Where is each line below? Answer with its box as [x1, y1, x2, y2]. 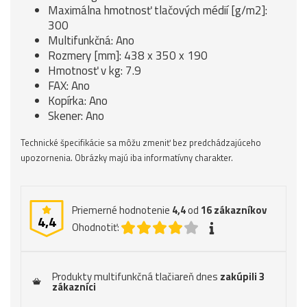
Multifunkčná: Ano [48, 32, 134, 49]
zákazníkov [214, 202, 267, 218]
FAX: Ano [48, 77, 90, 95]
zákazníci [52, 279, 96, 295]
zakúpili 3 [220, 269, 265, 284]
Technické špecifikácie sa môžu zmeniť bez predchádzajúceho [21, 136, 261, 149]
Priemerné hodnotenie [72, 202, 172, 218]
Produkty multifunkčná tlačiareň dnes [52, 269, 220, 284]
